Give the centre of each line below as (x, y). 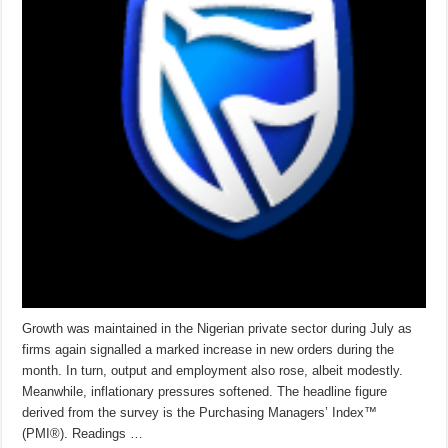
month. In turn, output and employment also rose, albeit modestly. (213, 370)
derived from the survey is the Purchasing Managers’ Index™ (200, 412)
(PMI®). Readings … (83, 433)
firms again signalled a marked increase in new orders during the (208, 349)
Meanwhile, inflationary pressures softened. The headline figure (205, 391)
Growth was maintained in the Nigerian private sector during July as (217, 328)
